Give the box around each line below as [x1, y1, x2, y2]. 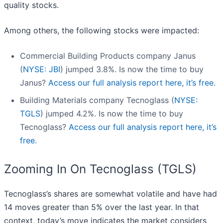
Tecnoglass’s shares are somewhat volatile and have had [4, 189, 217, 199]
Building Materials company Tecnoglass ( [20, 95, 174, 106]
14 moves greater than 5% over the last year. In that [4, 202, 199, 213]
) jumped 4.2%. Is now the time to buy [40, 109, 183, 119]
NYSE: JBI [23, 64, 60, 75]
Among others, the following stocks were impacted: [4, 25, 199, 36]
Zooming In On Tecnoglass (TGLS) [4, 162, 197, 177]
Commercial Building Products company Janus [20, 51, 196, 61]
